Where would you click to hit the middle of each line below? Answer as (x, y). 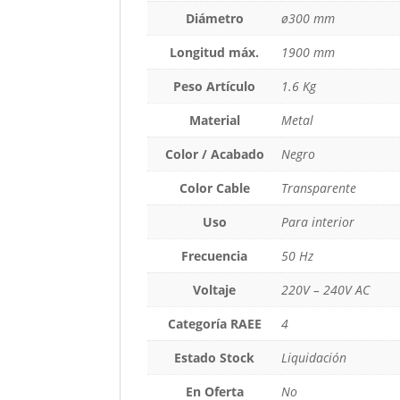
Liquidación (314, 357)
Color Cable (214, 187)
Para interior (318, 221)
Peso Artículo (215, 86)
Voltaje (215, 289)
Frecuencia (215, 255)
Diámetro (214, 18)
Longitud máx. (215, 52)
